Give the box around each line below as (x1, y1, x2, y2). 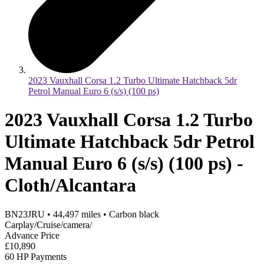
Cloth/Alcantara (5, 174, 136, 196)
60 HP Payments (5, 251, 67, 262)
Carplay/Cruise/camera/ (5, 219, 92, 230)
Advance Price (5, 230, 60, 240)
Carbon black (109, 209, 159, 219)
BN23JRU (5, 209, 45, 219)
